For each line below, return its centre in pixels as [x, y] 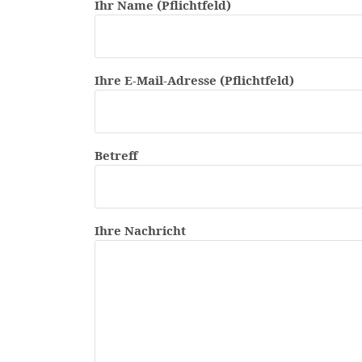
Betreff [116, 156]
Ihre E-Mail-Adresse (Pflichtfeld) [194, 80]
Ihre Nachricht [140, 231]
